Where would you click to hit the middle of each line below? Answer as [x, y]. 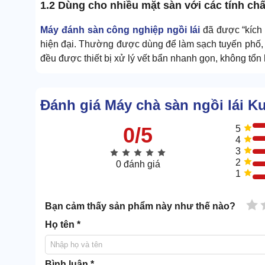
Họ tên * [63, 225]
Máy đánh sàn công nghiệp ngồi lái [120, 30]
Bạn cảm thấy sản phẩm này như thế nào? [140, 206]
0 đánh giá [138, 164]
